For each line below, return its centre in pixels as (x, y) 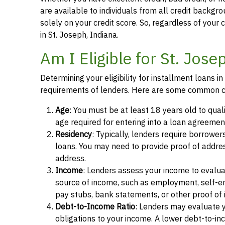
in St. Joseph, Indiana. (79, 35)
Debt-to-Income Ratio (95, 207)
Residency (74, 134)
